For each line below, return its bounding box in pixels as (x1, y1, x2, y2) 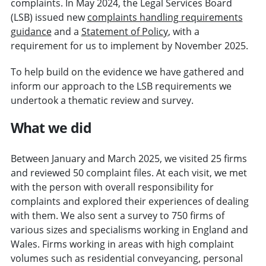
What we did (10, 118, 91, 137)
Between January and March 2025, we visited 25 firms (10, 151, 247, 165)
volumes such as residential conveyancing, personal (10, 251, 243, 265)
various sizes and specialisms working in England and (10, 223, 248, 236)
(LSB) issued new (10, 10, 87, 24)
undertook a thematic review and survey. (10, 93, 194, 107)
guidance (10, 24, 52, 38)
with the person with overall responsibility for (10, 180, 214, 194)
